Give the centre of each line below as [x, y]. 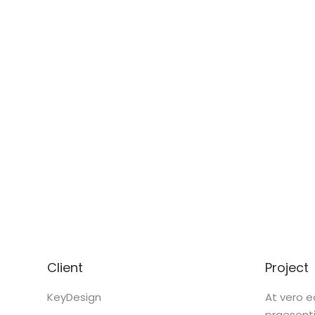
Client [65, 268]
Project [287, 268]
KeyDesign [74, 297]
